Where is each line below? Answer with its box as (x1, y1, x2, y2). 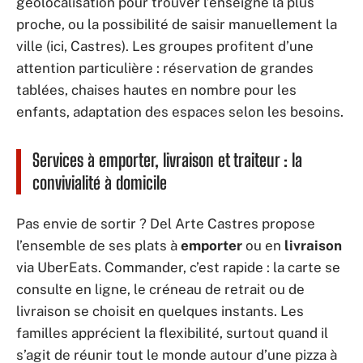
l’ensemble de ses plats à (16, 237, 181, 254)
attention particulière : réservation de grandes (16, 60, 314, 76)
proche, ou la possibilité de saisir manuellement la (16, 16, 337, 32)
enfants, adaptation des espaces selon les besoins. (16, 104, 344, 120)
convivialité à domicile (32, 172, 167, 194)
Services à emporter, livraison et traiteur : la (32, 149, 302, 171)
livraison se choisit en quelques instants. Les (16, 302, 304, 319)
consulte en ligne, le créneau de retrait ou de (16, 280, 305, 297)
